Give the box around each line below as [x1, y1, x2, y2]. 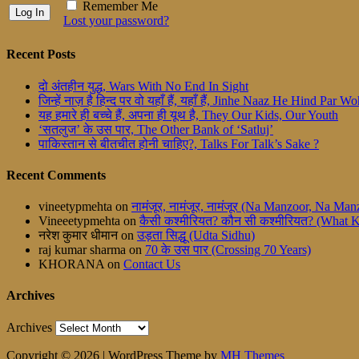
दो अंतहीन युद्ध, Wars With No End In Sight [38, 79, 248, 93]
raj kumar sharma [38, 243, 126, 257]
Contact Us [123, 257, 180, 272]
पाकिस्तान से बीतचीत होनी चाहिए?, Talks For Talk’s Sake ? [38, 136, 319, 151]
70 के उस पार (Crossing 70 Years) [145, 243, 311, 257]
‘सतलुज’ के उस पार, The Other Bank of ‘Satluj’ [38, 122, 273, 136]
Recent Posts [6, 47, 75, 62]
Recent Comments [6, 167, 106, 182]
